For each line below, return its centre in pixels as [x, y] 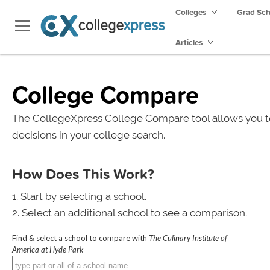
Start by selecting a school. [83, 196]
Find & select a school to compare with [80, 238]
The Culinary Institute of [188, 238]
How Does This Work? [83, 174]
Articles [190, 42]
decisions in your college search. [89, 135]
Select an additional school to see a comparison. [134, 213]
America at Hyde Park [48, 250]
